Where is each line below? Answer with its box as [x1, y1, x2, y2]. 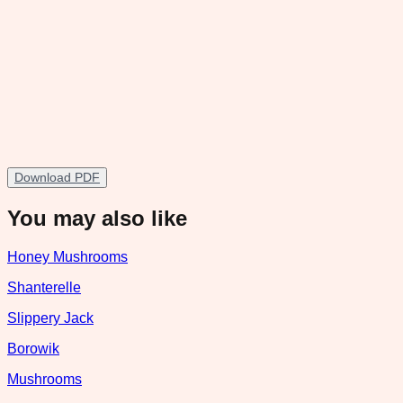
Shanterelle [7, 279, 81, 295]
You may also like [7, 205, 187, 230]
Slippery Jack [7, 309, 94, 326]
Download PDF [14, 169, 100, 184]
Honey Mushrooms [7, 248, 128, 264]
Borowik [7, 340, 59, 356]
